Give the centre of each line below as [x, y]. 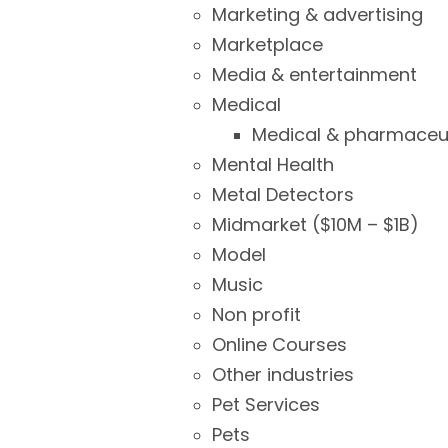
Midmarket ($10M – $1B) [315, 224]
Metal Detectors [283, 194]
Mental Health [273, 164]
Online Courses [279, 344]
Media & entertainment [314, 74]
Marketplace [267, 44]
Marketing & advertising [317, 14]
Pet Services [266, 404]
